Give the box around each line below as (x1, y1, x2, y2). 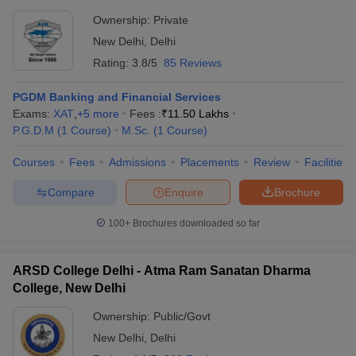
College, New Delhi (13, 281, 126, 295)
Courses (13, 156, 55, 168)
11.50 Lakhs (168, 107, 229, 120)
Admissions (109, 156, 166, 168)
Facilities (304, 156, 348, 168)
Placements (180, 156, 239, 168)
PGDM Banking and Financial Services (13, 91, 221, 103)
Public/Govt (153, 310, 211, 323)
